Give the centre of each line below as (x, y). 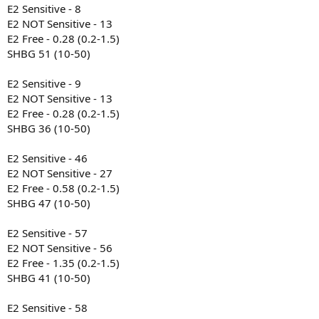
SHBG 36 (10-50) (49, 129)
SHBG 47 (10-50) (49, 203)
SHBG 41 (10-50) (49, 278)
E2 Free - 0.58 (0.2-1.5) (63, 188)
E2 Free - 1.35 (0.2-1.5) (63, 263)
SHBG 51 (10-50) (49, 54)
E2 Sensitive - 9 (44, 84)
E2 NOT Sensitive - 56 (60, 248)
